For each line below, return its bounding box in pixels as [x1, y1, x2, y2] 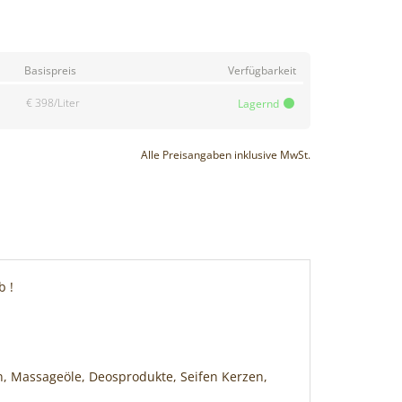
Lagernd [237, 96, 279, 110]
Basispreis [23, 63, 76, 78]
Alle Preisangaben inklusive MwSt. [141, 147, 310, 162]
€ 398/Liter [25, 95, 80, 110]
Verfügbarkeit [227, 63, 296, 78]
